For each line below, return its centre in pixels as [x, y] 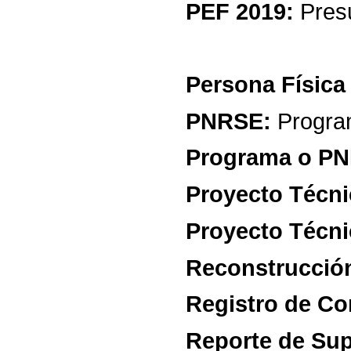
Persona [231, 85]
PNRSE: [229, 121]
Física [314, 85]
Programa [239, 157]
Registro [232, 304]
